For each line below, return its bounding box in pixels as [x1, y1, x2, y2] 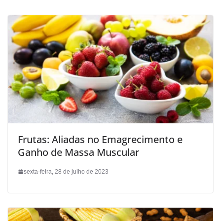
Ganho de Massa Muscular [18, 145, 139, 159]
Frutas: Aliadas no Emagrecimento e [18, 132, 183, 146]
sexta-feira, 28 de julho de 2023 [24, 168, 109, 175]
